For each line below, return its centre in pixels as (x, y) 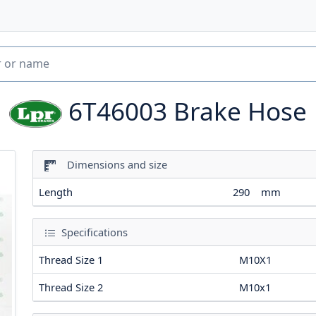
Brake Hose (240, 110)
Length (56, 192)
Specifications (93, 232)
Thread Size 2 (71, 287)
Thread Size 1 (71, 259)
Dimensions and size (113, 164)
